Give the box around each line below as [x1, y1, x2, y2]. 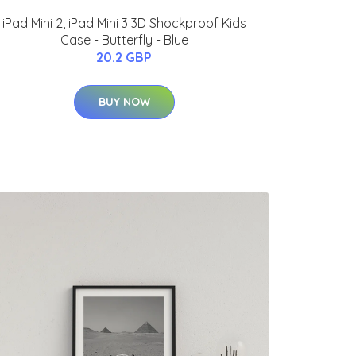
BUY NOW [98, 95, 150, 110]
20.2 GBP [96, 49, 152, 66]
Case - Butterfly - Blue [60, 32, 188, 48]
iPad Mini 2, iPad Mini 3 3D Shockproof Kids [2, 15, 246, 32]
